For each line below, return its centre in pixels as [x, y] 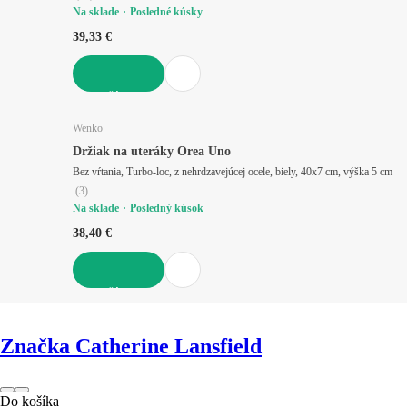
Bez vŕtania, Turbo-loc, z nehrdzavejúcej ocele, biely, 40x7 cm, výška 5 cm [382, 171]
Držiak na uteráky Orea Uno [152, 151]
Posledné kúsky [166, 11]
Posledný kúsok [167, 208]
